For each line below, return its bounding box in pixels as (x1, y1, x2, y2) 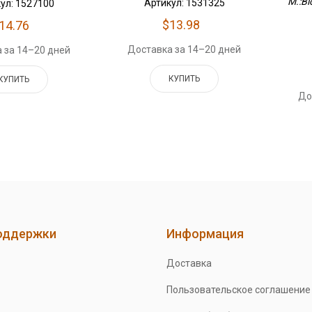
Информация (166, 226, 244, 242)
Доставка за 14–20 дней (127, 43, 242, 55)
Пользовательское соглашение (166, 284, 311, 296)
